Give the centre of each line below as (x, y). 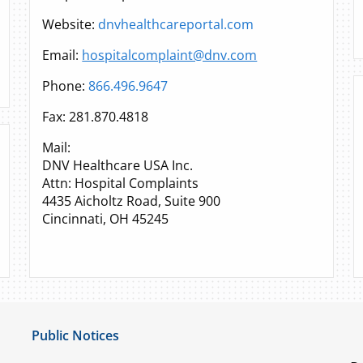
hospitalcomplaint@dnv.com (170, 55)
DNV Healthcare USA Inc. (118, 165)
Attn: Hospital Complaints (121, 183)
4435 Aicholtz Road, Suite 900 (132, 201)
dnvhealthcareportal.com (176, 24)
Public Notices (76, 335)
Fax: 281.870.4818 (96, 117)
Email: (62, 55)
